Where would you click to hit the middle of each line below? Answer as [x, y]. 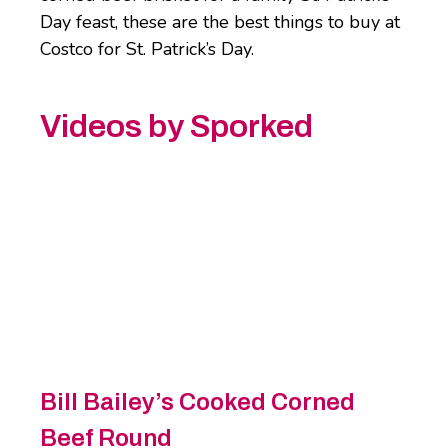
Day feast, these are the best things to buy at [220, 21]
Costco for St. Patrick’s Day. [147, 48]
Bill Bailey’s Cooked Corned [197, 402]
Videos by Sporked [176, 127]
